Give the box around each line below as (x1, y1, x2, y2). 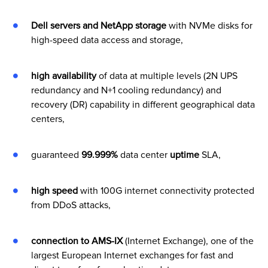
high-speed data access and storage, (31, 33, 188, 46)
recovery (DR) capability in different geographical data (31, 98, 255, 111)
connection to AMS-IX (31, 234, 125, 247)
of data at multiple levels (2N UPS (98, 69, 237, 82)
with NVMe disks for (166, 19, 252, 32)
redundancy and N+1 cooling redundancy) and (31, 84, 221, 96)
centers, (31, 112, 65, 125)
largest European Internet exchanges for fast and (31, 249, 233, 261)
